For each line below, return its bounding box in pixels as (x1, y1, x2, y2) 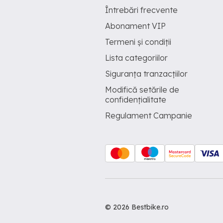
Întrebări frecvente (105, 5, 178, 15)
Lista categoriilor (105, 53, 168, 63)
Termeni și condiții (105, 37, 171, 47)
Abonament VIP (105, 21, 166, 31)
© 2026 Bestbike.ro (105, 203, 169, 212)
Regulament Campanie (105, 111, 192, 120)
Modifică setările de (105, 85, 179, 95)
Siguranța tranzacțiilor (105, 69, 188, 79)
